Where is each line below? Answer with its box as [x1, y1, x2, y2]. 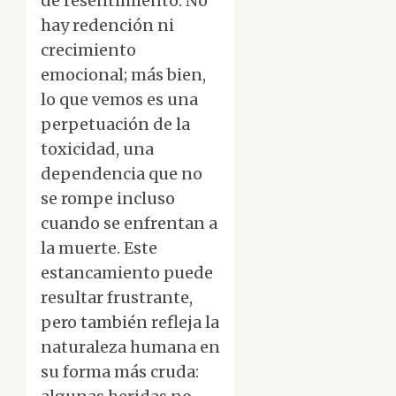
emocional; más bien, [41, 65, 206, 86]
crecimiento [41, 40, 136, 61]
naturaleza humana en [41, 337, 220, 358]
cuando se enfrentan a [41, 213, 217, 234]
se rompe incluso [41, 188, 175, 209]
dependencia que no [41, 164, 202, 185]
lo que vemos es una [41, 89, 198, 110]
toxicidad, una [41, 139, 154, 160]
